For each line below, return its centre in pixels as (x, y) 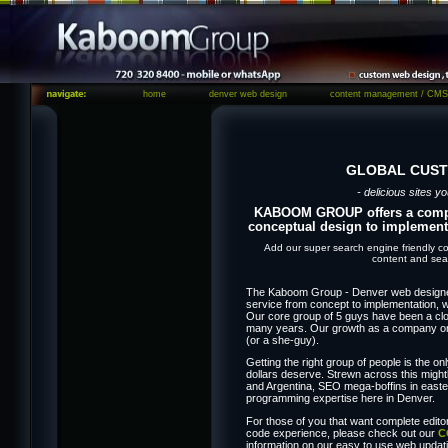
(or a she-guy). (282, 339)
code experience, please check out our (341, 433)
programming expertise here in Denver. (340, 398)
